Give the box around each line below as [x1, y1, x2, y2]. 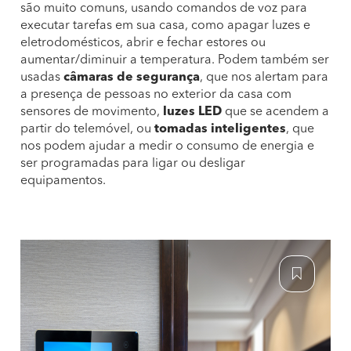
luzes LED [163, 106, 222, 118]
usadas [20, 71, 63, 84]
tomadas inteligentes [154, 123, 286, 136]
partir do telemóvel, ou [20, 123, 154, 136]
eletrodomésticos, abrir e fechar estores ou [20, 37, 266, 49]
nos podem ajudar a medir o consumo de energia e [20, 140, 314, 153]
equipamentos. [20, 175, 106, 187]
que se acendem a [222, 106, 329, 118]
